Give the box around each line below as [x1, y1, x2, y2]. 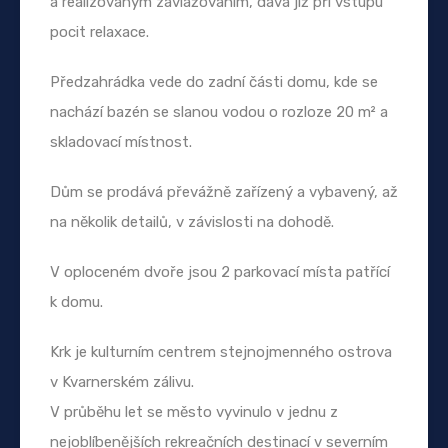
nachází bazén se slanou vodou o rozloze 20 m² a [50, 102, 388, 121]
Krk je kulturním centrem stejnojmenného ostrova [50, 342, 392, 361]
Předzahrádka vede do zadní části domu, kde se [50, 72, 378, 91]
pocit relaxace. [50, 22, 149, 41]
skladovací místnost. [50, 132, 192, 151]
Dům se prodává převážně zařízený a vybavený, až [50, 182, 398, 201]
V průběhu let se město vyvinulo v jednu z [50, 402, 338, 421]
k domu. [50, 292, 103, 311]
